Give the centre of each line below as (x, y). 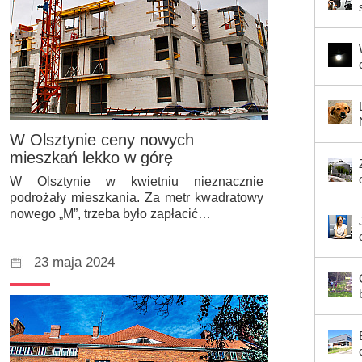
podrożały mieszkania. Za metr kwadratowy (137, 198)
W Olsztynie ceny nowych (102, 140)
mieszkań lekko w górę (91, 158)
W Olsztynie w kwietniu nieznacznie (137, 182)
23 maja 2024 (74, 263)
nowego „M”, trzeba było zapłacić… (110, 214)
